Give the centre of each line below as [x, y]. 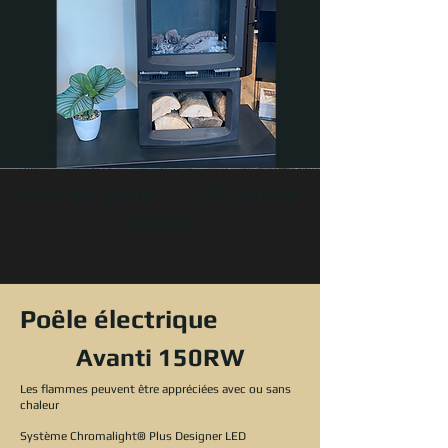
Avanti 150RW [160, 357]
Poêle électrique [119, 319]
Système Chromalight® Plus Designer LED [133, 436]
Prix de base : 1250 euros [160, 193]
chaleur [39, 405]
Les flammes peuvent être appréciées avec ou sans [155, 389]
